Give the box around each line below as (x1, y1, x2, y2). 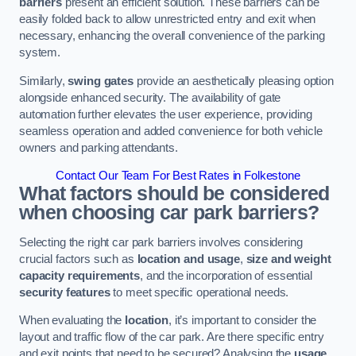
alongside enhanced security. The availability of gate (19, 91, 281, 104)
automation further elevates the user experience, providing (19, 107, 312, 121)
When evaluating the (19, 314, 126, 327)
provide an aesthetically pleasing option (133, 74, 334, 87)
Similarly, (19, 74, 68, 87)
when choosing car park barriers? (19, 202, 319, 224)
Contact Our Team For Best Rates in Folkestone (56, 169, 300, 183)
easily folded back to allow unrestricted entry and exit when (19, 13, 316, 26)
